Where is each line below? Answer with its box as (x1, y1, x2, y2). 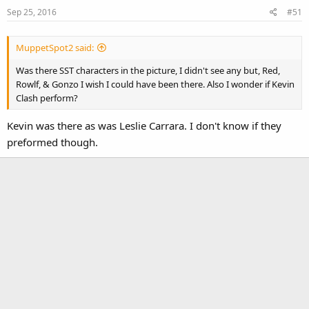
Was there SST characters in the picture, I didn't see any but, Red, (16, 63, 280, 77)
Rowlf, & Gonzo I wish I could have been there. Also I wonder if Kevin (16, 77, 295, 90)
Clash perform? (16, 91, 78, 104)
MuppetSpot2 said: (16, 41, 94, 54)
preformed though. (7, 135, 98, 149)
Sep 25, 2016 (7, 6, 57, 18)
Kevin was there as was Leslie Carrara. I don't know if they (7, 119, 281, 132)
